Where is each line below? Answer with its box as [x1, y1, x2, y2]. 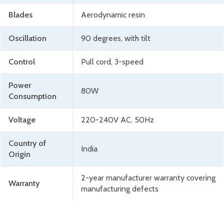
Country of [8, 138, 46, 148]
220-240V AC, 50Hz [81, 115, 154, 125]
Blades [8, 10, 32, 20]
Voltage [8, 115, 35, 125]
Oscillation [8, 33, 46, 43]
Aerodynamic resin [81, 10, 145, 20]
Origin [8, 149, 30, 159]
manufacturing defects [81, 184, 158, 194]
